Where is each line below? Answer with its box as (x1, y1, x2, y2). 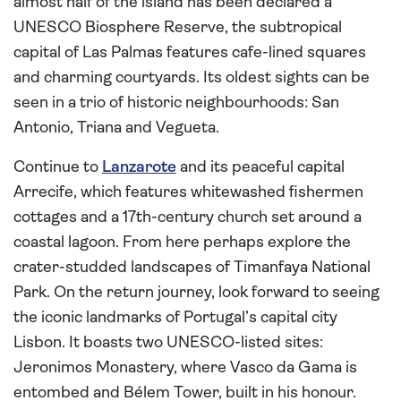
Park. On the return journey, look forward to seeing (13, 284, 380, 302)
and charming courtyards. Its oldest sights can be (13, 69, 370, 87)
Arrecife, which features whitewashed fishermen (13, 183, 363, 201)
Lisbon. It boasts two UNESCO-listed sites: (13, 334, 323, 352)
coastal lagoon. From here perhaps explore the (13, 234, 351, 252)
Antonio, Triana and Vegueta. (13, 119, 219, 137)
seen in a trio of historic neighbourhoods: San (13, 94, 339, 112)
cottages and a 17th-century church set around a (13, 209, 362, 226)
